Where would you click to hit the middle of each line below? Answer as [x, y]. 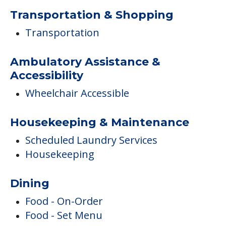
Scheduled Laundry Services [91, 140]
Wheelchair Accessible [77, 93]
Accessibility [47, 76]
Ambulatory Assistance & [85, 62]
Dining [30, 184]
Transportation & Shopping [92, 15]
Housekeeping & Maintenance [100, 123]
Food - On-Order [64, 201]
